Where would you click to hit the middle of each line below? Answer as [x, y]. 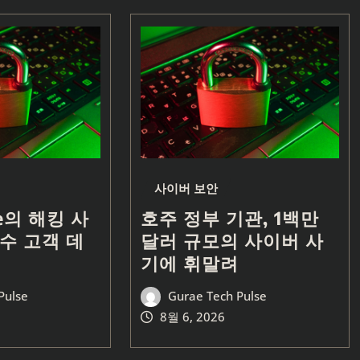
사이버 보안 [186, 188]
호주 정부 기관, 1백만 [229, 217]
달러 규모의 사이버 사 [232, 240]
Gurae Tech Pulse [218, 295]
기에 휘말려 [189, 262]
